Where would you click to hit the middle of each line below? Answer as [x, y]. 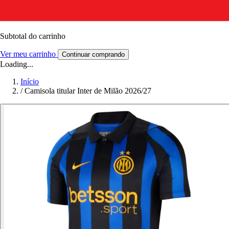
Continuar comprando [93, 54]
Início [30, 81]
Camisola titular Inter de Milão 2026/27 [88, 90]
